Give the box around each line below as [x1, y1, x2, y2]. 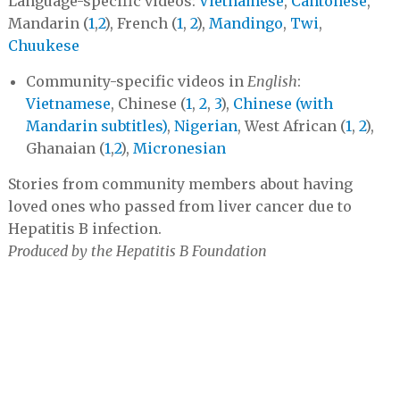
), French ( [104, 13, 177, 32]
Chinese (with [232, 94, 333, 112]
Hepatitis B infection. [7, 219, 162, 237]
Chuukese [7, 36, 79, 54]
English [246, 71, 297, 90]
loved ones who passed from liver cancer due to [7, 196, 352, 215]
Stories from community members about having [7, 174, 353, 193]
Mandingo [208, 13, 283, 32]
